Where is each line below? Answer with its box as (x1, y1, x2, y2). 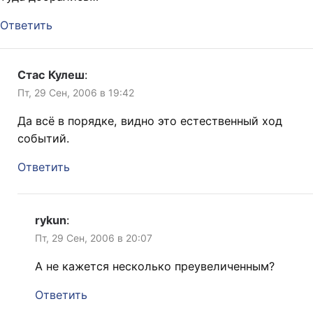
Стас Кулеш (17, 67, 85, 82)
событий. (17, 131, 69, 145)
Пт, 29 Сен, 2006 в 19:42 (17, 86, 134, 99)
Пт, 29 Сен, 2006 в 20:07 (35, 231, 152, 244)
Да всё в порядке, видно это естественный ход (17, 113, 282, 128)
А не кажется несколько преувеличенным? (35, 259, 275, 273)
